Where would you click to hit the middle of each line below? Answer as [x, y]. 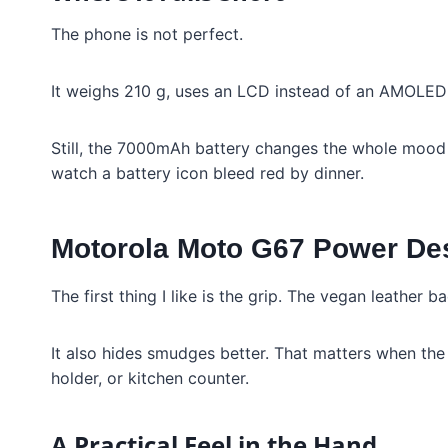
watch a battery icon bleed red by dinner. [207, 173]
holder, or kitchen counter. [150, 378]
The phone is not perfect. [147, 34]
